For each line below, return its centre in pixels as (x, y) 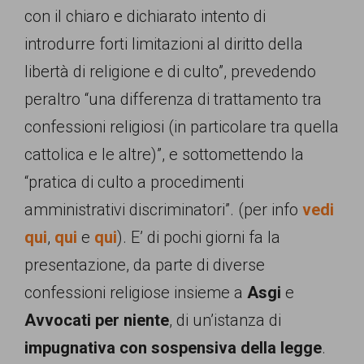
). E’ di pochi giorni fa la (199, 237)
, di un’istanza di (225, 320)
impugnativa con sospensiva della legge (173, 347)
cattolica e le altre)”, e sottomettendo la (164, 154)
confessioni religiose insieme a (136, 292)
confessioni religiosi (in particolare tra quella (182, 126)
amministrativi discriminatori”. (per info (161, 209)
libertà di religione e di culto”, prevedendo (170, 71)
